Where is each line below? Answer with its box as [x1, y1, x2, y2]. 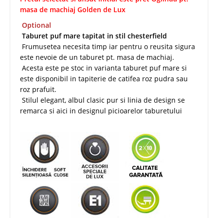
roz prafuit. [20, 84, 56, 94]
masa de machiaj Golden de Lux [20, 4, 126, 14]
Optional [22, 20, 51, 30]
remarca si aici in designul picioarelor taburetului [20, 106, 182, 115]
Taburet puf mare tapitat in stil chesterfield [22, 31, 167, 40]
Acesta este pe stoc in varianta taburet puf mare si [20, 63, 187, 73]
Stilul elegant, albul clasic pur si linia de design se [20, 95, 185, 105]
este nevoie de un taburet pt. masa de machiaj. [20, 52, 174, 62]
